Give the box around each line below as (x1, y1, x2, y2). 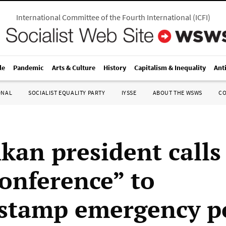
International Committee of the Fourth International (16, 12, 191, 22)
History (103, 63, 126, 72)
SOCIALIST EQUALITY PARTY (28, 89, 105, 96)
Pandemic (13, 63, 44, 72)
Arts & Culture (52, 63, 95, 72)
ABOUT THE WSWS (152, 89, 202, 96)
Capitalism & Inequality (134, 63, 206, 72)
